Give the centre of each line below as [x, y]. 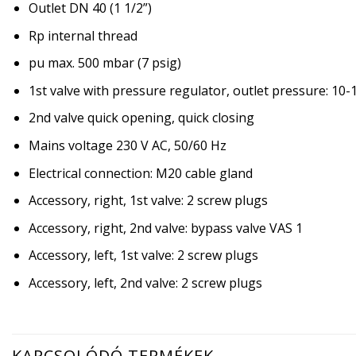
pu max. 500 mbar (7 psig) [104, 63]
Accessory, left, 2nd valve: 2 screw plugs [145, 282]
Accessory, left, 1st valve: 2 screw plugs [143, 255]
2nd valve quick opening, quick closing [141, 118]
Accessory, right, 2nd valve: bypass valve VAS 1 [165, 228]
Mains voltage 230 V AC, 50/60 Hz [127, 145]
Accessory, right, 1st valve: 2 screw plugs [148, 201]
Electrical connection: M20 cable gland [140, 173]
